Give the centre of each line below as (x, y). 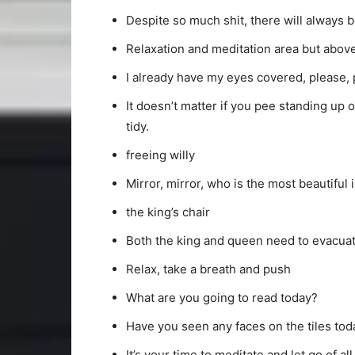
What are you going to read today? (222, 298)
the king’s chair (168, 212)
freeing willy (160, 155)
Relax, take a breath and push (208, 269)
